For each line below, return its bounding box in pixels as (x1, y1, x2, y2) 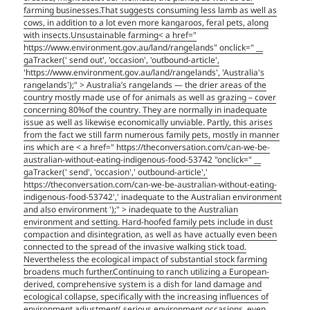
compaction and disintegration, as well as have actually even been (24, 228, 277, 241)
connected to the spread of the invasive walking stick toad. (24, 241, 247, 253)
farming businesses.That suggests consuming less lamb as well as (24, 4, 277, 17)
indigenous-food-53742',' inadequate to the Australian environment (24, 191, 282, 203)
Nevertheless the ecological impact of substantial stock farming (24, 253, 268, 266)
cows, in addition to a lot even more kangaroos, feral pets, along (24, 17, 269, 29)
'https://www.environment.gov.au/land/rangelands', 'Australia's (24, 66, 265, 79)
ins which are (24, 141, 77, 154)
